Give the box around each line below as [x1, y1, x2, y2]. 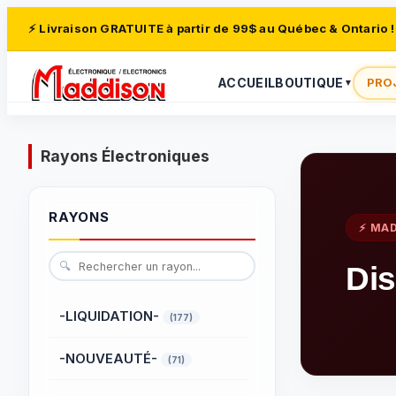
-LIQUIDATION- [59, 308, 163, 324]
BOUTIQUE [275, 75, 344, 90]
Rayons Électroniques [41, 147, 209, 165]
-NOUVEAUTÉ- [59, 350, 161, 367]
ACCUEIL [217, 75, 276, 90]
